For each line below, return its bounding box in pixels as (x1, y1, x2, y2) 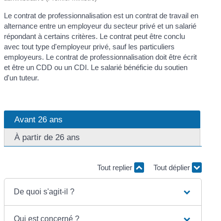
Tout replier (97, 163, 134, 172)
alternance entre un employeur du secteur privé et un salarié (4, 21, 197, 30)
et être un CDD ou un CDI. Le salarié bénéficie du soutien (4, 63, 188, 72)
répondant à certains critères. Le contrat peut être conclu (4, 32, 185, 40)
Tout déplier (153, 163, 192, 172)
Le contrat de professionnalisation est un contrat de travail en (4, 11, 199, 20)
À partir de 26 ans (14, 132, 80, 143)
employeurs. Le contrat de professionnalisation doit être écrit (4, 52, 197, 61)
